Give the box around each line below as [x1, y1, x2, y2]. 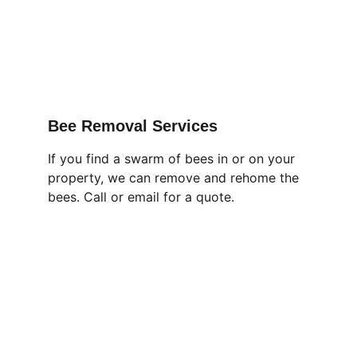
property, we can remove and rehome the [48, 170, 303, 186]
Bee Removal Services [48, 117, 218, 135]
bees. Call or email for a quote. [48, 189, 234, 205]
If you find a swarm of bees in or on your [48, 151, 299, 167]
